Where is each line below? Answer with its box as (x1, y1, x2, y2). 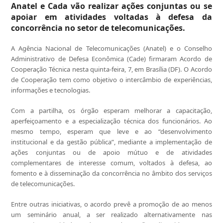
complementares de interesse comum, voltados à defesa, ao (11, 158, 212, 167)
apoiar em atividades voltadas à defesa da (11, 11, 212, 22)
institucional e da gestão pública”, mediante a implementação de (11, 137, 212, 146)
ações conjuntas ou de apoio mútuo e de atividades (11, 148, 212, 157)
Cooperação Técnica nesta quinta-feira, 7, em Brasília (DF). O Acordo (11, 65, 212, 74)
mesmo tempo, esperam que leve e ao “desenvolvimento (11, 127, 212, 136)
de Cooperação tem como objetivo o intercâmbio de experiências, (11, 75, 212, 84)
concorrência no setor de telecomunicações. (11, 22, 186, 33)
